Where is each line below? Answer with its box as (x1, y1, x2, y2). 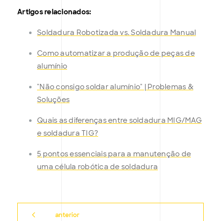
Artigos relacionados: (17, 7, 92, 17)
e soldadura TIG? (37, 129, 98, 138)
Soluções (37, 95, 70, 105)
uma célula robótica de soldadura (37, 162, 158, 172)
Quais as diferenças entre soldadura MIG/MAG (37, 116, 202, 125)
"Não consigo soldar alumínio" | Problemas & (37, 82, 193, 92)
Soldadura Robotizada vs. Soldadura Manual (37, 28, 196, 37)
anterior (55, 211, 80, 220)
